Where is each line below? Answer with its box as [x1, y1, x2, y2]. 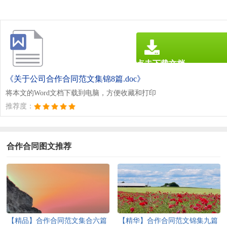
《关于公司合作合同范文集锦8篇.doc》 [6, 74, 145, 83]
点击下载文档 [136, 59, 185, 68]
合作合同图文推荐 [7, 141, 72, 150]
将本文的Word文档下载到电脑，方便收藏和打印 [6, 89, 156, 97]
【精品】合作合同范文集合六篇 [8, 216, 107, 224]
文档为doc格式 [136, 70, 176, 78]
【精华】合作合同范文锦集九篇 [119, 216, 218, 224]
